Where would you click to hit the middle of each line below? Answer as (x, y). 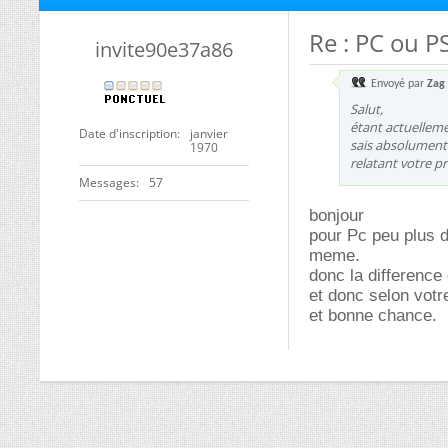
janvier (209, 133)
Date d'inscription (128, 133)
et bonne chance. (373, 315)
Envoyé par (397, 84)
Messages (107, 182)
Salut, (366, 109)
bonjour (336, 215)
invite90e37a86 (164, 49)
